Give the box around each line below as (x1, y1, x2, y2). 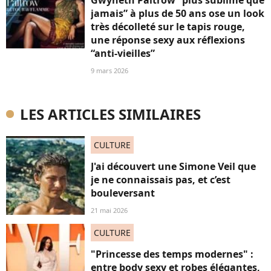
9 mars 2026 (91, 66, 128, 75)
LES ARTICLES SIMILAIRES (20, 104, 201, 124)
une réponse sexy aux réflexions (91, 33, 245, 47)
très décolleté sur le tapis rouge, (91, 20, 245, 33)
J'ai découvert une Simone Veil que (91, 160, 256, 173)
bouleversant (91, 186, 155, 200)
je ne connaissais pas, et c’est (91, 173, 230, 186)
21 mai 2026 (91, 206, 128, 215)
